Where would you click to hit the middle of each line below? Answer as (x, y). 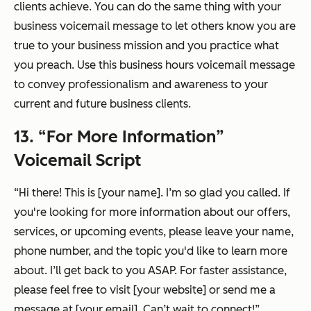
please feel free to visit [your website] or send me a (145, 290)
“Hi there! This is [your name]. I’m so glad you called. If (152, 193)
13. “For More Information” (119, 137)
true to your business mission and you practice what (146, 46)
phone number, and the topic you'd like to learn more (151, 251)
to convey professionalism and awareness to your (141, 85)
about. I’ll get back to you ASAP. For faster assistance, (150, 271)
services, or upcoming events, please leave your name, (154, 232)
